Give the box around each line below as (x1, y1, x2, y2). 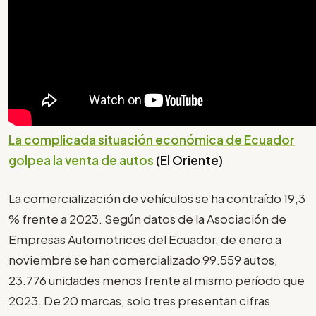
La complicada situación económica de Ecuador (8, 131, 295, 147)
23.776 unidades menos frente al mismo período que (8, 272, 305, 288)
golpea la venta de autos (8, 152, 154, 168)
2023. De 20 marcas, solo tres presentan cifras (8, 293, 270, 309)
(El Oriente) (154, 152, 225, 168)
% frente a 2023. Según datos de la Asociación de (8, 211, 286, 227)
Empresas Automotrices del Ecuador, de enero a (8, 231, 281, 248)
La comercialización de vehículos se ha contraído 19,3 (8, 190, 305, 207)
